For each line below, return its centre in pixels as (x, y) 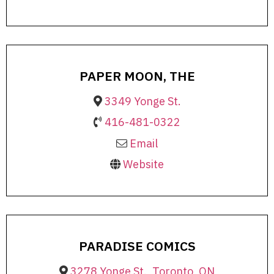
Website (143, 165)
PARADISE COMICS (137, 246)
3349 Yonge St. (143, 101)
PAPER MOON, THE (137, 76)
